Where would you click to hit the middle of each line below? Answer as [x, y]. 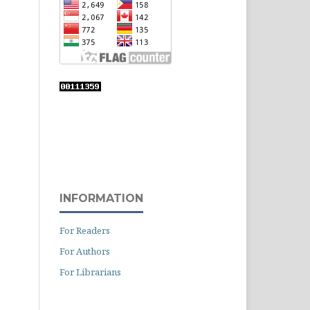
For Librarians [90, 272]
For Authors [85, 252]
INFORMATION [101, 199]
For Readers [85, 231]
